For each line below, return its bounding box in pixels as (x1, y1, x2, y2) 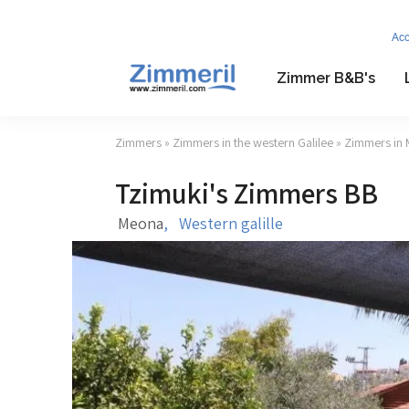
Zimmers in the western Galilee (173, 134, 333, 151)
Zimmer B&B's (276, 68, 375, 87)
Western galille (179, 213, 283, 234)
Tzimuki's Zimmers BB (115, 174, 378, 212)
